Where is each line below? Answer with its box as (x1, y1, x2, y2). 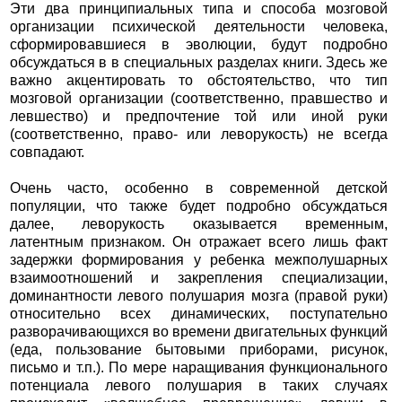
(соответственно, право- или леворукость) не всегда (9, 127, 389, 143)
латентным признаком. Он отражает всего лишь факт (9, 234, 389, 250)
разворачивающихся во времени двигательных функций (9, 324, 389, 340)
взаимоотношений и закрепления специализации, (9, 270, 389, 286)
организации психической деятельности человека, (9, 19, 389, 35)
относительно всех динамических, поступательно (9, 306, 389, 322)
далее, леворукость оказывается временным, (9, 216, 389, 232)
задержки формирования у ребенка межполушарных (9, 252, 389, 268)
